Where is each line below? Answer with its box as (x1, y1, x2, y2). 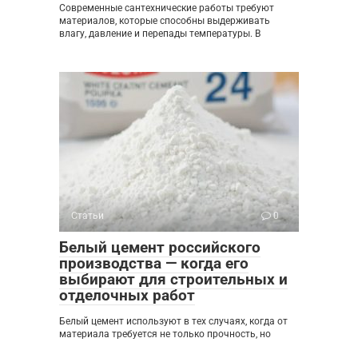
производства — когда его (59, 254, 249, 273)
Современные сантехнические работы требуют (59, 2, 274, 14)
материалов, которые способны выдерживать (59, 15, 270, 27)
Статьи (71, 210, 104, 222)
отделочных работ (59, 286, 195, 305)
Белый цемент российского (59, 238, 261, 257)
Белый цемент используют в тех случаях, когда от (59, 316, 288, 328)
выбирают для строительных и (59, 270, 288, 289)
